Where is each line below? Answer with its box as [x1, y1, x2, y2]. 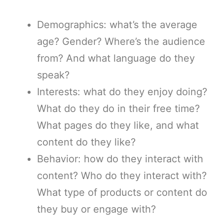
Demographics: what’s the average [37, 18, 197, 31]
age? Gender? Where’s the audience [37, 35, 205, 47]
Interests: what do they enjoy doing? [37, 85, 207, 98]
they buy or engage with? [37, 203, 156, 215]
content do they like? [37, 136, 136, 148]
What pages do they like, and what [37, 119, 199, 131]
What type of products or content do [37, 186, 207, 198]
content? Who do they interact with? [37, 169, 207, 182]
